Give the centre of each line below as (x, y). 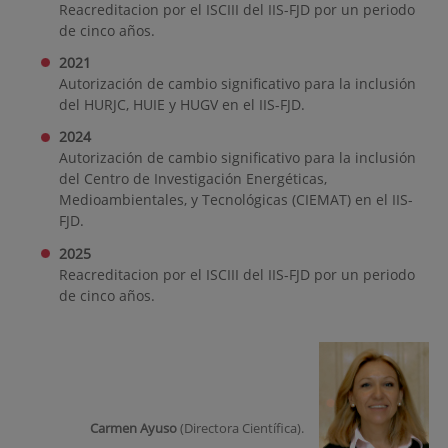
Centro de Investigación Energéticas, (205, 179)
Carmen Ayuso (133, 427)
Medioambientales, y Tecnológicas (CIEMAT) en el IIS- (235, 200)
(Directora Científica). (240, 427)
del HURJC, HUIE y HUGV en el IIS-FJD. (181, 105)
